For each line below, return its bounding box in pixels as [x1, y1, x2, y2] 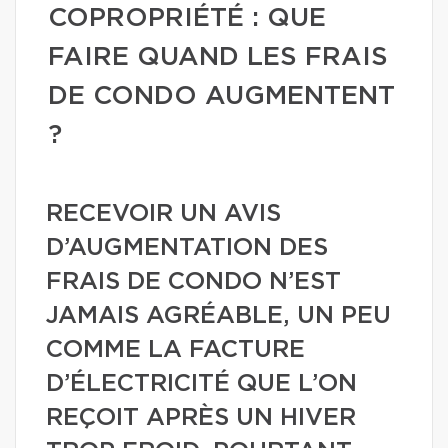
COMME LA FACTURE [46, 338, 305, 362]
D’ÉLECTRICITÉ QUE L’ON [46, 372, 357, 396]
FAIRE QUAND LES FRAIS [48, 44, 388, 70]
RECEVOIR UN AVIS [46, 202, 281, 226]
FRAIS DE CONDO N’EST [46, 270, 341, 294]
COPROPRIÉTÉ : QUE [48, 5, 326, 31]
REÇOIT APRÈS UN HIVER [46, 406, 356, 430]
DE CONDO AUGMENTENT [48, 83, 395, 109]
